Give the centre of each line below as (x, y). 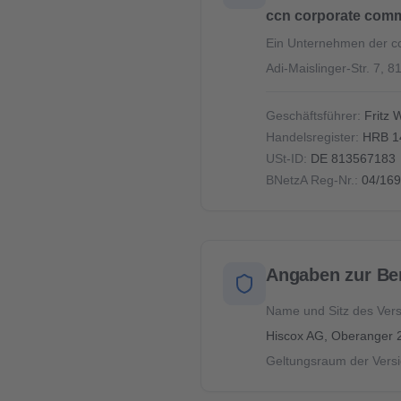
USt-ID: (286, 158)
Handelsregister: (312, 137)
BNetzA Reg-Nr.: (312, 180)
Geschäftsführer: (313, 115)
